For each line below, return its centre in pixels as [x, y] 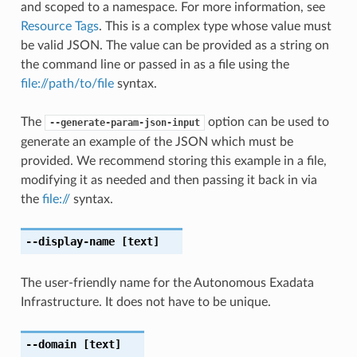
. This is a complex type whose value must [215, 26]
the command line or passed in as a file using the [155, 64]
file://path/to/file [67, 83]
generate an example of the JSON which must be [157, 141]
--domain [51, 344]
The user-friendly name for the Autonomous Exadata [167, 282]
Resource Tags [59, 26]
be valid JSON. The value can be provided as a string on [175, 45]
